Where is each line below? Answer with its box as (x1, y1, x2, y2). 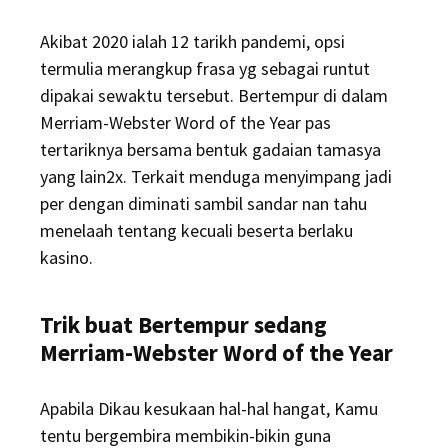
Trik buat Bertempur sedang (40, 310, 327, 339)
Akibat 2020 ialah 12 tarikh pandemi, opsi (40, 30, 345, 53)
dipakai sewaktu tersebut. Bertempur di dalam (40, 84, 388, 107)
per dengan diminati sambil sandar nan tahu (40, 192, 367, 215)
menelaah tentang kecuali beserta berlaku (40, 219, 353, 242)
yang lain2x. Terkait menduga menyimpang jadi (40, 165, 392, 188)
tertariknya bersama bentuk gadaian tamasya (40, 138, 381, 161)
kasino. (40, 246, 93, 269)
